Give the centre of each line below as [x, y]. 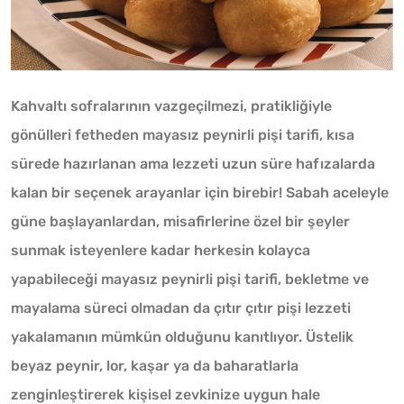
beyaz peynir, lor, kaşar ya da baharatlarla [155, 365]
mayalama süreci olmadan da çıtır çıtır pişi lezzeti [181, 308]
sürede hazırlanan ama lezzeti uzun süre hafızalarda [193, 163]
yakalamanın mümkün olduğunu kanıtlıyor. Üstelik [182, 336]
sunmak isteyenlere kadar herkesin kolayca [161, 250]
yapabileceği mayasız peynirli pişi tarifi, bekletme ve [190, 279]
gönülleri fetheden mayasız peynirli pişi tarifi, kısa [183, 134]
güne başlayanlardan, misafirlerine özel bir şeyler [180, 221]
